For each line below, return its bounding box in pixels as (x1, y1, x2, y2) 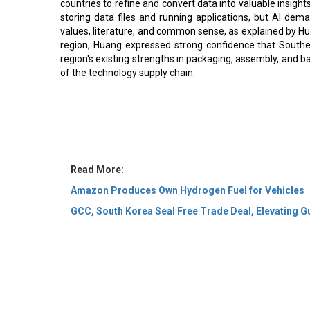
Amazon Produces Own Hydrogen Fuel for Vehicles (71, 116, 304, 127)
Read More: (71, 95, 124, 107)
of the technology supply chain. (60, 64, 195, 75)
